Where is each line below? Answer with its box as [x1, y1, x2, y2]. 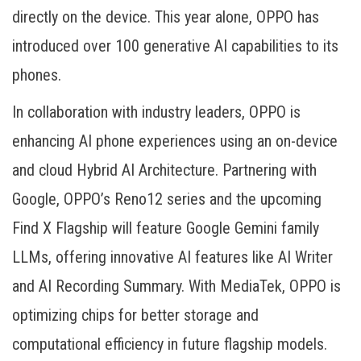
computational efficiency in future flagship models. [12, 334, 327, 355]
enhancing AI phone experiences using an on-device [12, 131, 338, 151]
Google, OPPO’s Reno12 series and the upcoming [12, 189, 322, 210]
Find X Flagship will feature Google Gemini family [12, 218, 319, 239]
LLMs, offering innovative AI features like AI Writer [12, 247, 333, 268]
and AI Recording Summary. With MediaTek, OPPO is [12, 276, 341, 297]
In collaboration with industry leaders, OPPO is [12, 102, 301, 122]
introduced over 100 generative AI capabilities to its [12, 36, 338, 56]
